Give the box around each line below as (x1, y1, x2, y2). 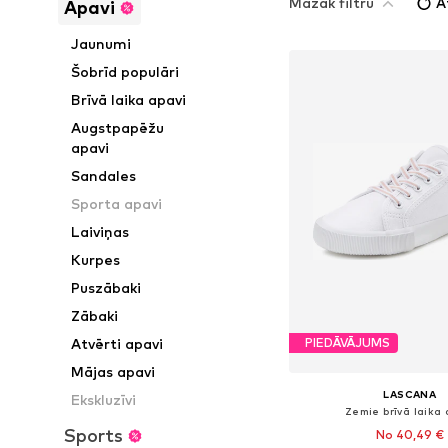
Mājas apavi (71, 363, 156, 380)
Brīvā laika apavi (71, 91, 187, 108)
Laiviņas (71, 223, 130, 240)
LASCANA (383, 387, 437, 400)
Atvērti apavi (71, 335, 164, 352)
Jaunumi (71, 35, 132, 52)
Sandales (71, 167, 137, 184)
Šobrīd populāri (71, 63, 180, 80)
